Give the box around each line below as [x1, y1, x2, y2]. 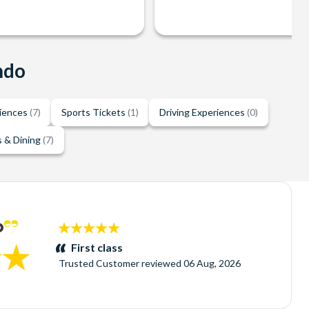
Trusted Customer [58, 257, 139, 270]
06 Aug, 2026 [183, 257, 241, 270]
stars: [58, 237, 83, 249]
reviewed [141, 257, 183, 270]
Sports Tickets [61, 106, 128, 119]
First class [70, 241, 123, 255]
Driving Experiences [159, 106, 247, 119]
